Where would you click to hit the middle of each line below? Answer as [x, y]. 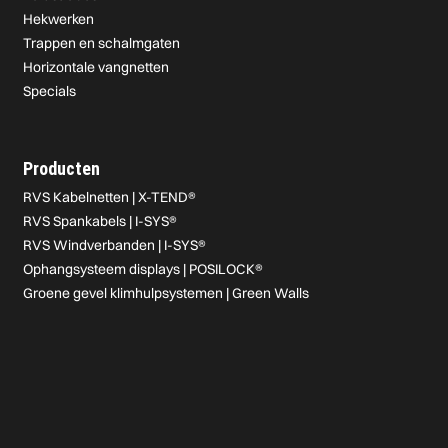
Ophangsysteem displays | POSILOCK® [143, 269]
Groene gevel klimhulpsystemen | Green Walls [166, 293]
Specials [50, 91]
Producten [62, 168]
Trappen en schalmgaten [102, 43]
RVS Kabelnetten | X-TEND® [110, 197]
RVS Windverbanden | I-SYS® [115, 245]
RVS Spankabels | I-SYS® [100, 221]
